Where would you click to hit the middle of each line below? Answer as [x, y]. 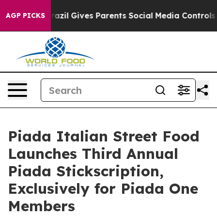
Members [41, 206]
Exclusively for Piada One [103, 188]
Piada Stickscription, [86, 171]
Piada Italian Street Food [104, 136]
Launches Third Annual [93, 154]
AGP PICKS [25, 15]
